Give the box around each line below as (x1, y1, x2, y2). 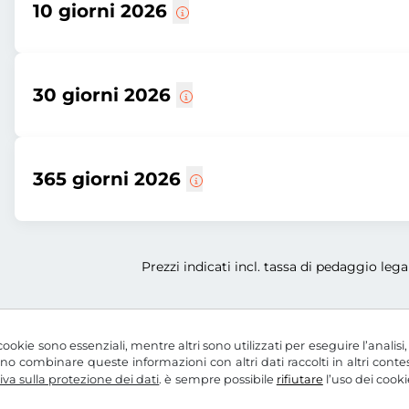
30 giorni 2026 (33, 84, 176, 106)
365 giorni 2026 (33, 168, 186, 190)
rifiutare (276, 372, 323, 386)
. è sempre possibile (159, 372, 277, 386)
